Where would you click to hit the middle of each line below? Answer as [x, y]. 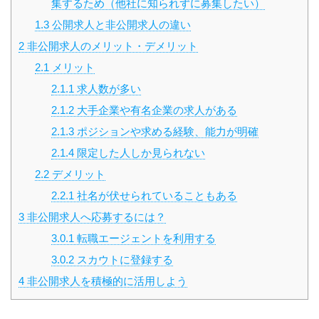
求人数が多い [107, 89]
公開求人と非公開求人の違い [120, 25]
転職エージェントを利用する [145, 239]
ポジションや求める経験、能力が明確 [166, 132]
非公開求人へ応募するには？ [95, 217]
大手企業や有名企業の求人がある [155, 110]
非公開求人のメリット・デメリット [111, 46]
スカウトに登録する [123, 260]
